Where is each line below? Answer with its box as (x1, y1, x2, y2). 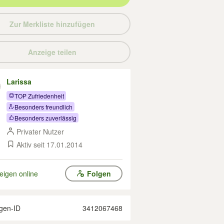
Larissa (6, 76, 31, 86)
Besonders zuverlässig (14, 113, 76, 122)
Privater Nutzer (16, 126, 64, 136)
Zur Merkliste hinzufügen (9, 19, 95, 29)
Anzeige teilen (27, 47, 76, 57)
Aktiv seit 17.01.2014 (16, 139, 82, 149)
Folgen (86, 168, 111, 178)
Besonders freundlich (14, 102, 72, 111)
